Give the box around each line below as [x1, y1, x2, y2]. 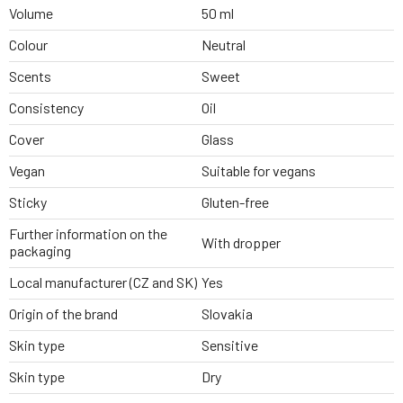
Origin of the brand [9, 305, 118, 323]
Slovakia [201, 305, 253, 323]
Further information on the [9, 225, 167, 243]
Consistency [9, 99, 84, 117]
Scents [9, 67, 51, 85]
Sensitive [201, 336, 258, 354]
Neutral [201, 36, 246, 54]
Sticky [9, 193, 47, 211]
